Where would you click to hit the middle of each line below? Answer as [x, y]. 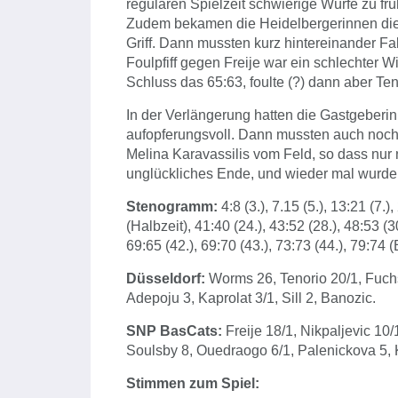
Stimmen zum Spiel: [193, 384]
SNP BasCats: [174, 331]
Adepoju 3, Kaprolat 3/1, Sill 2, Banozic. [251, 298]
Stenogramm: [174, 207]
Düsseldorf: [166, 279]
